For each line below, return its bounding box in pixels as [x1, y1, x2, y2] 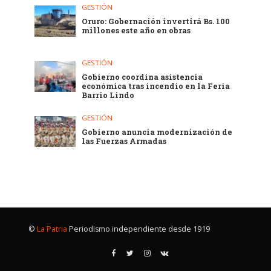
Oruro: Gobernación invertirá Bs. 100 [82, 16, 230, 27]
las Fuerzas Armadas [82, 135, 167, 146]
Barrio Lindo [82, 90, 135, 100]
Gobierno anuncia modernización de [82, 126, 233, 137]
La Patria [36, 224, 67, 235]
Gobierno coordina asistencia [82, 71, 203, 82]
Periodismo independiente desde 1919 [67, 224, 210, 235]
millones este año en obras [82, 25, 191, 36]
